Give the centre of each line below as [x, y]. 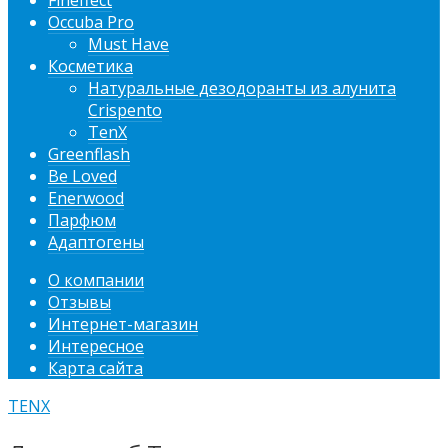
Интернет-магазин [123, 324]
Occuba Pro [91, 22]
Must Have [128, 44]
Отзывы [79, 302]
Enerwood [86, 198]
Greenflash [89, 154]
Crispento [125, 110]
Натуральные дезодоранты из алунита [242, 88]
